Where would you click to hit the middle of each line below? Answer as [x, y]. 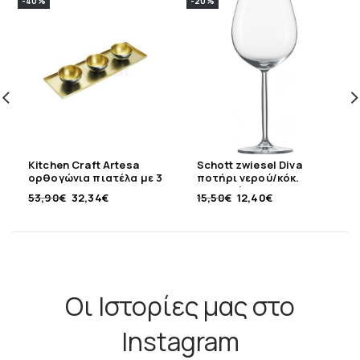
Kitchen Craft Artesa [84, 164]
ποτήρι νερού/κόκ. [248, 177]
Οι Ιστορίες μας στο [180, 306]
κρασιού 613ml [236, 190]
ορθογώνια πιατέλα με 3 [96, 177]
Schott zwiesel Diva [250, 164]
